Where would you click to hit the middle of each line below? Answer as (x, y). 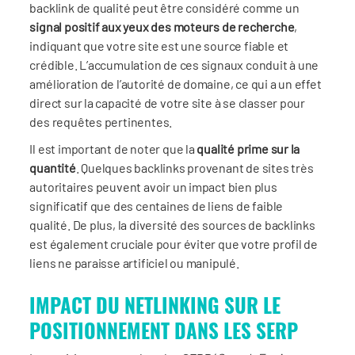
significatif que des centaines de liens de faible (157, 205)
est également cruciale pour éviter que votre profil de (174, 243)
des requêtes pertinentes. (101, 121)
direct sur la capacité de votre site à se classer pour (168, 102)
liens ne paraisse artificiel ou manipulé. (134, 262)
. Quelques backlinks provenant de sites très (195, 167)
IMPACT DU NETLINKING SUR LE (155, 304)
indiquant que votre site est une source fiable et (159, 45)
